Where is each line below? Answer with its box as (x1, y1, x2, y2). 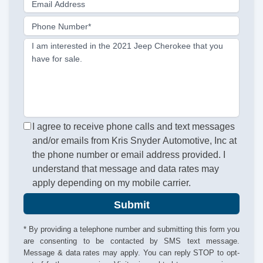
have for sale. (32, 53, 82, 63)
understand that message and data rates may (32, 164, 220, 174)
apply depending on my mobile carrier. (32, 178, 191, 188)
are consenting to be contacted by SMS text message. (23, 236, 240, 245)
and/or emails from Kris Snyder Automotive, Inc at (32, 136, 237, 146)
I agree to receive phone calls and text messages (32, 122, 235, 132)
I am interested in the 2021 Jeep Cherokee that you (32, 41, 223, 50)
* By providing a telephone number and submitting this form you (23, 224, 240, 234)
